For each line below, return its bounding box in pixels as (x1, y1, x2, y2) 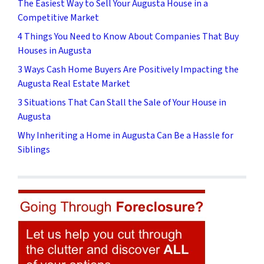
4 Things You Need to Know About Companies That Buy (18, 30, 239, 44)
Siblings (18, 143, 50, 157)
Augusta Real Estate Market (18, 77, 130, 91)
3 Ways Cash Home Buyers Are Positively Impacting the (18, 63, 239, 77)
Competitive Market (18, 11, 99, 25)
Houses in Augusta (18, 44, 91, 58)
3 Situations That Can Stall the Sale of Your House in (18, 96, 226, 110)
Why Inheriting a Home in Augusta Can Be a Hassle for (18, 129, 233, 143)
